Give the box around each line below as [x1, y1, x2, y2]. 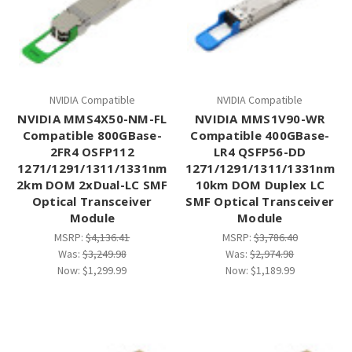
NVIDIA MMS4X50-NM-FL [17, 111, 167, 127]
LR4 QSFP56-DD [214, 144, 306, 160]
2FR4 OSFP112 [49, 144, 134, 160]
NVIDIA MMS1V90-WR [195, 111, 325, 127]
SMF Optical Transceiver [185, 193, 335, 210]
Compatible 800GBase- [22, 127, 162, 144]
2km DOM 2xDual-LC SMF [16, 177, 168, 193]
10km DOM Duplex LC [195, 177, 324, 193]
